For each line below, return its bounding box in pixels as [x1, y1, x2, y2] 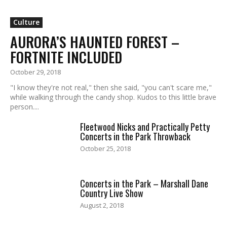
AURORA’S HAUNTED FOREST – [10, 31, 179, 53]
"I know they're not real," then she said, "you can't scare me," [10, 83, 212, 93]
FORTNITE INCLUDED [10, 47, 122, 68]
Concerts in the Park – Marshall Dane [80, 176, 209, 190]
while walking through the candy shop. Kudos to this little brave [10, 92, 216, 102]
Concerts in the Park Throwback [80, 130, 191, 143]
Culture [13, 17, 40, 27]
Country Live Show [80, 186, 144, 200]
